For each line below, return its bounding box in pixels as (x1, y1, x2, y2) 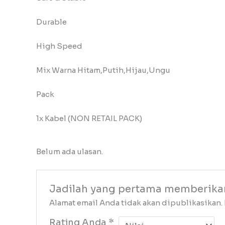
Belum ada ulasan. (36, 147, 103, 157)
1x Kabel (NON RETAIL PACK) (36, 114, 142, 124)
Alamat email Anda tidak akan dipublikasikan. (49, 198, 223, 208)
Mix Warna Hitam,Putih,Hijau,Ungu (36, 65, 170, 75)
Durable (36, 17, 67, 27)
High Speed (36, 41, 82, 51)
